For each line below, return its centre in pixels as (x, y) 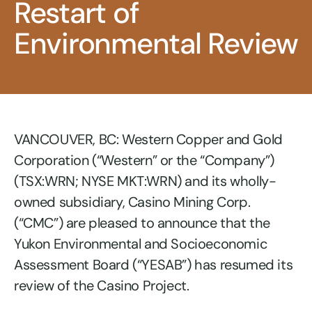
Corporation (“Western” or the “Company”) (145, 160)
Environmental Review (156, 44)
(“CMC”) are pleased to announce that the (142, 223)
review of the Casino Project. (102, 286)
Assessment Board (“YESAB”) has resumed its (154, 265)
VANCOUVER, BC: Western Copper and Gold (148, 139)
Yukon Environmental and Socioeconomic (141, 244)
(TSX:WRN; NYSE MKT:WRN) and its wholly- (145, 181)
